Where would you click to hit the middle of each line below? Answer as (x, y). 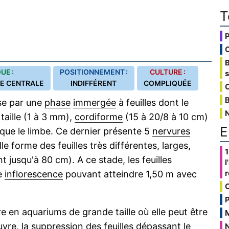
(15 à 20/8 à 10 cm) (165, 117)
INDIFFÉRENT (94, 83)
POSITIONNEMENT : (94, 72)
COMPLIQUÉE (167, 83)
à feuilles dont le (152, 102)
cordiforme (99, 117)
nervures (171, 131)
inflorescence (34, 174)
